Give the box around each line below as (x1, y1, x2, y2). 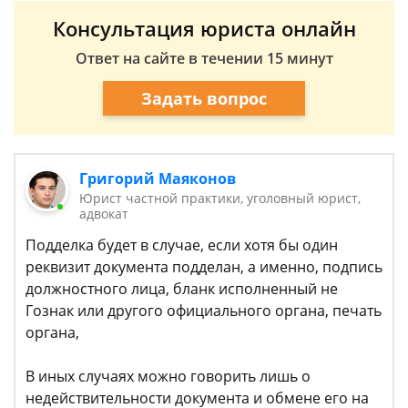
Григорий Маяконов (79, 168, 237, 189)
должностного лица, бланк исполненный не (25, 279, 338, 299)
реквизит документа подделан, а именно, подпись (25, 257, 382, 277)
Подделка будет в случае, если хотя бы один (25, 235, 338, 255)
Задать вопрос (141, 87, 267, 109)
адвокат (79, 205, 129, 222)
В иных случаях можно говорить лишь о (25, 366, 311, 386)
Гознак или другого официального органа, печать (25, 301, 382, 321)
